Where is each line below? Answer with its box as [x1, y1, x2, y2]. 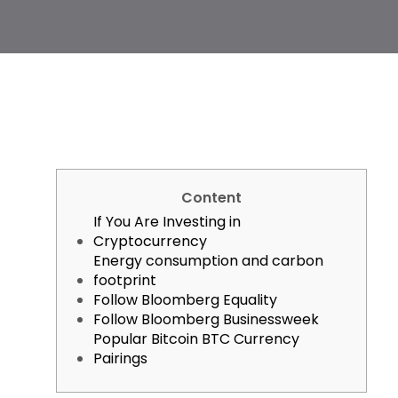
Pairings [93, 348, 148, 369]
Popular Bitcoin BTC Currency [93, 329, 300, 349]
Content [181, 187, 243, 208]
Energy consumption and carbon [93, 251, 324, 271]
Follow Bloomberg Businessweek [93, 309, 320, 330]
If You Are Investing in [93, 211, 242, 232]
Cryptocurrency [93, 231, 208, 251]
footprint [93, 270, 157, 291]
